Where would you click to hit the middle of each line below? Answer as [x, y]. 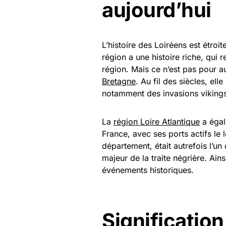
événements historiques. [148, 170]
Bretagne [119, 81]
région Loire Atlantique [157, 122]
